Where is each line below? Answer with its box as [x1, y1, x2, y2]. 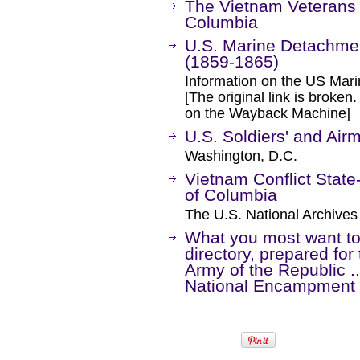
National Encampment [185, 276, 355, 295]
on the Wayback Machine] [185, 105, 350, 121]
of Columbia [185, 186, 277, 204]
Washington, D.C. [185, 148, 297, 164]
